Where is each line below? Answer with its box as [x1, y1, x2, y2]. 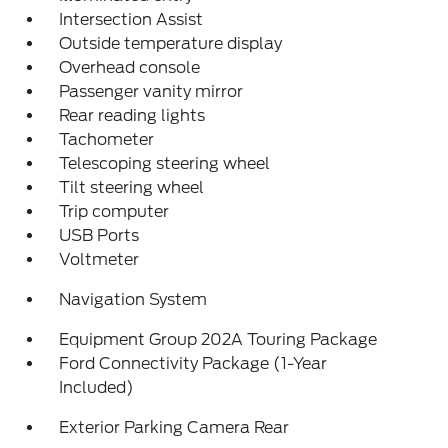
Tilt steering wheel [59, 178, 205, 197]
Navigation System [59, 290, 208, 309]
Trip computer [59, 202, 170, 221]
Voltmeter [59, 250, 140, 269]
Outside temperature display [59, 34, 283, 53]
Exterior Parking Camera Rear [59, 418, 290, 437]
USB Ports [59, 226, 140, 245]
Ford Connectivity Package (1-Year [59, 354, 328, 373]
